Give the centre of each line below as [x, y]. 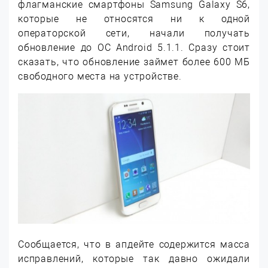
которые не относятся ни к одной [134, 19]
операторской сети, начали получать [134, 33]
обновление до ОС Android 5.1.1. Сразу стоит [134, 48]
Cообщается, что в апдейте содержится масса [134, 245]
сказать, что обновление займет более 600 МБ [134, 62]
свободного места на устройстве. [100, 76]
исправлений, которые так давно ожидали [134, 259]
